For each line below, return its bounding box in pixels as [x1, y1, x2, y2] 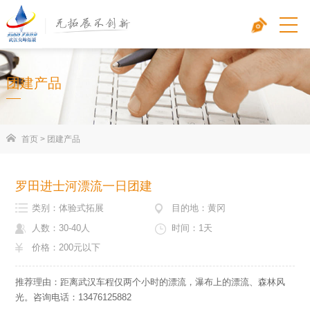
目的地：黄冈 [171, 203, 226, 214]
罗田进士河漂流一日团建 [15, 179, 152, 194]
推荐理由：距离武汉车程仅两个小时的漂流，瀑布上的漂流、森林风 [15, 276, 285, 287]
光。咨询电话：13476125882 [15, 291, 131, 302]
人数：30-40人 [31, 222, 90, 233]
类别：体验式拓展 [31, 203, 104, 214]
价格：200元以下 [31, 241, 100, 253]
